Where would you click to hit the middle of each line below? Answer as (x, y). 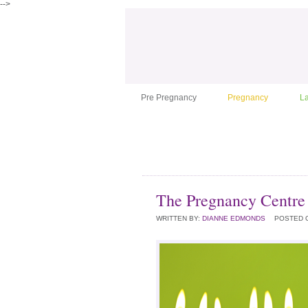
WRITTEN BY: (179, 218)
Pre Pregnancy (168, 98)
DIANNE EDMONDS (234, 218)
